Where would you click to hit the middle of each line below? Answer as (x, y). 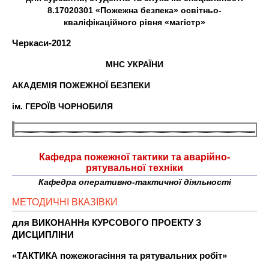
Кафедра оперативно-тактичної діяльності (134, 182)
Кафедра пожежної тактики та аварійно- (134, 157)
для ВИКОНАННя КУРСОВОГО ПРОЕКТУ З (107, 222)
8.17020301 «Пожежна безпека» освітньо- (134, 10)
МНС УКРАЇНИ (134, 64)
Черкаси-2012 (41, 43)
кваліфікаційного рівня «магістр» (134, 22)
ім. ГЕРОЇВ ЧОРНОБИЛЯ (62, 106)
